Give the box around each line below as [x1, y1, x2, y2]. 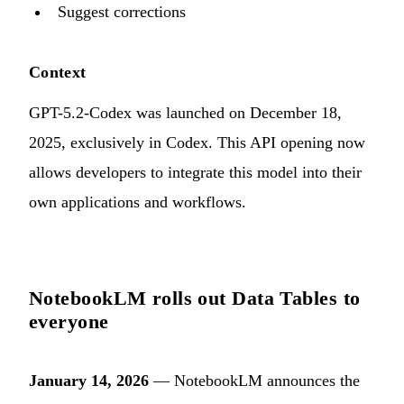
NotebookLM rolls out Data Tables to [29, 286, 361, 309]
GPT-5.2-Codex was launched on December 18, [29, 103, 342, 122]
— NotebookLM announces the [149, 371, 360, 390]
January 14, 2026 [29, 371, 149, 390]
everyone [29, 309, 109, 333]
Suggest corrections [58, 2, 186, 21]
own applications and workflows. [29, 192, 246, 211]
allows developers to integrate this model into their [29, 162, 362, 181]
